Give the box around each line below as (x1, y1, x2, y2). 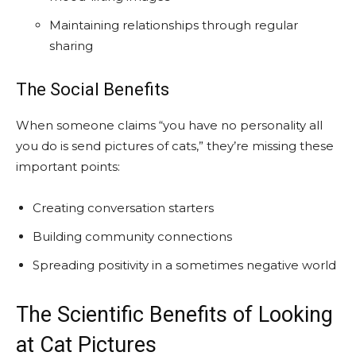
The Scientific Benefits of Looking (16, 301, 333, 327)
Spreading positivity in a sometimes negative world (33, 257, 336, 273)
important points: (16, 158, 120, 174)
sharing (49, 37, 93, 53)
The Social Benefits (16, 79, 169, 99)
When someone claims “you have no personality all (16, 117, 323, 133)
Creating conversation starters (33, 199, 214, 215)
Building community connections (33, 228, 232, 244)
